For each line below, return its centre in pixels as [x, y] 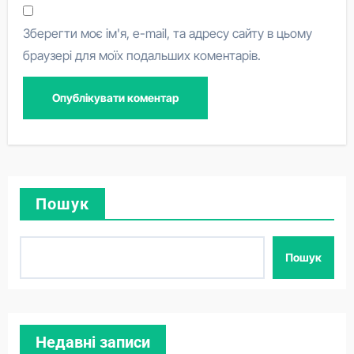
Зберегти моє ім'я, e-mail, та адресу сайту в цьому [168, 33]
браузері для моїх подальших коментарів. [142, 55]
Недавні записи [92, 342]
